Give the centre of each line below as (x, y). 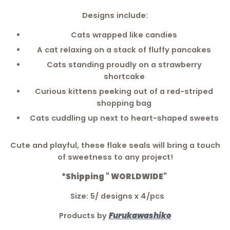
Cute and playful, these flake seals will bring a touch (115, 145)
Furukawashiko (140, 215)
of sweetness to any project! (115, 157)
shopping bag (124, 103)
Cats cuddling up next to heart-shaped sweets (124, 118)
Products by (84, 215)
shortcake (124, 76)
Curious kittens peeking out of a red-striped (124, 91)
